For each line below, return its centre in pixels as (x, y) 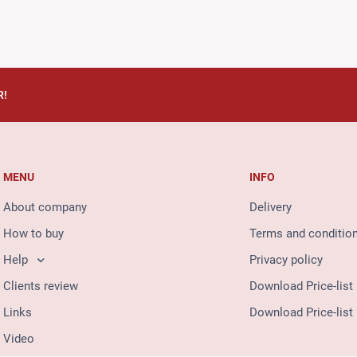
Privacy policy (286, 260)
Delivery (271, 208)
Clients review (41, 286)
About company (45, 208)
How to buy (34, 234)
